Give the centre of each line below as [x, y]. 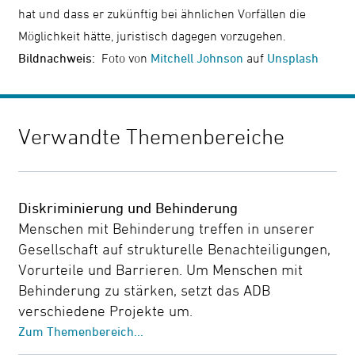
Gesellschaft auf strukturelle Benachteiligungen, [175, 249]
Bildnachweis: [57, 57]
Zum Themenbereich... [81, 332]
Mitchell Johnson [197, 57]
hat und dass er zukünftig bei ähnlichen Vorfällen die [162, 13]
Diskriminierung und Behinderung [128, 208]
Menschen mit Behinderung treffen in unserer [167, 229]
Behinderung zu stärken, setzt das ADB [145, 290]
